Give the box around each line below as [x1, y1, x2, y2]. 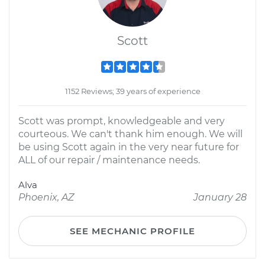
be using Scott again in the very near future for [18, 141, 239, 153]
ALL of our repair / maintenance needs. [18, 154, 200, 166]
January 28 [193, 192, 247, 203]
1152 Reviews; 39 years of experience [64, 86, 201, 96]
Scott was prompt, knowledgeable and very [18, 115, 225, 127]
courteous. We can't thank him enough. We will [18, 128, 243, 140]
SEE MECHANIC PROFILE [70, 225, 195, 237]
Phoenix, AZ [18, 192, 74, 203]
